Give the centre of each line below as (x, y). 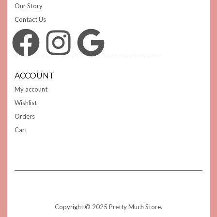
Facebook (12, 42)
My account (31, 89)
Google (77, 42)
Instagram (47, 42)
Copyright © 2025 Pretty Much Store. (108, 207)
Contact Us (30, 20)
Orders (25, 116)
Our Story (29, 6)
